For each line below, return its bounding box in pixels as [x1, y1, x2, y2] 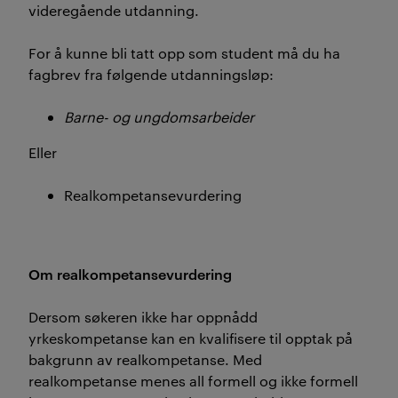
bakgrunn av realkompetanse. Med [28, 350, 262, 369]
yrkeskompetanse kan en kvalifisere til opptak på [28, 329, 353, 347]
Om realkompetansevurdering [28, 264, 232, 283]
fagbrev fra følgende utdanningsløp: [28, 65, 274, 84]
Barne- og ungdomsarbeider [64, 107, 254, 126]
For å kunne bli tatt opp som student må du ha [28, 44, 340, 62]
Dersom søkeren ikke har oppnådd [28, 307, 258, 326]
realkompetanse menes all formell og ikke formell [28, 371, 358, 390]
